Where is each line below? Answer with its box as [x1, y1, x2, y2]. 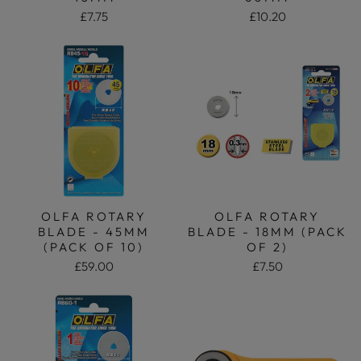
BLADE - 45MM [37, 224, 150, 239]
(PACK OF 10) [43, 239, 144, 255]
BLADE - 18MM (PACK [187, 224, 347, 239]
